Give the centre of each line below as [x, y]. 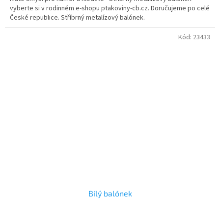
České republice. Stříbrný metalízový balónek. [77, 17]
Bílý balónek [110, 193]
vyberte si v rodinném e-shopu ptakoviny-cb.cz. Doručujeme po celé [110, 8]
